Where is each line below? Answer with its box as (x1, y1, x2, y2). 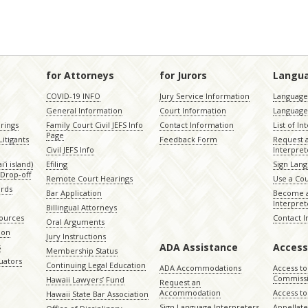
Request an (159, 277, 201, 287)
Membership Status (45, 245, 118, 256)
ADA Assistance (159, 241, 238, 254)
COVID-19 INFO (45, 91, 100, 101)
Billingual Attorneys (45, 202, 117, 212)
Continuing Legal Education (45, 260, 146, 270)
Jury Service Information (159, 91, 250, 101)
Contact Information (159, 120, 234, 130)
